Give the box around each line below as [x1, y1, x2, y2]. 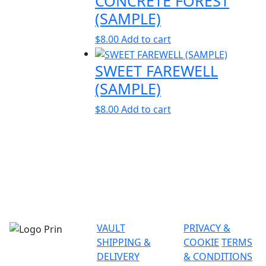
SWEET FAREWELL [95, 61, 218, 81]
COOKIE [183, 236, 220, 249]
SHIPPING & [96, 236, 151, 249]
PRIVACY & [183, 221, 231, 235]
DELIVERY [96, 250, 140, 264]
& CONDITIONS [183, 250, 253, 264]
